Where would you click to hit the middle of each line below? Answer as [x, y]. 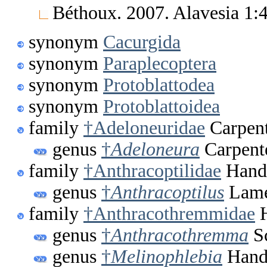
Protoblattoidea [162, 107]
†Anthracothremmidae [169, 214]
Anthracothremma [180, 235]
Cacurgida [142, 42]
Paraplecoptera [160, 64]
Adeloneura [155, 150]
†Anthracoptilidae [152, 171]
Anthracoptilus [167, 193]
